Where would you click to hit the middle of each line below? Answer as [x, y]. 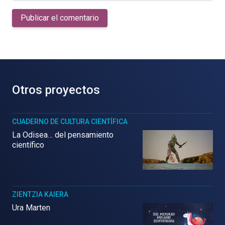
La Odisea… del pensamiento [63, 135]
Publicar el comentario [60, 18]
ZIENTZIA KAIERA [40, 194]
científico [28, 145]
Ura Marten [31, 207]
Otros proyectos [56, 90]
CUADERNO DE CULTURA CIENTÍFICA [70, 122]
